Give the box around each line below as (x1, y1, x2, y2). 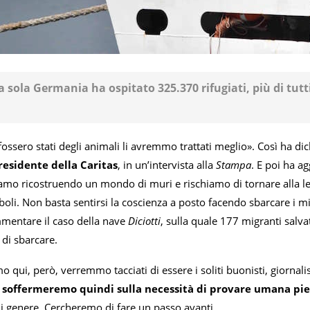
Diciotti (128, 214, 161, 228)
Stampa (216, 158, 251, 172)
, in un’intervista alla (118, 158, 216, 172)
